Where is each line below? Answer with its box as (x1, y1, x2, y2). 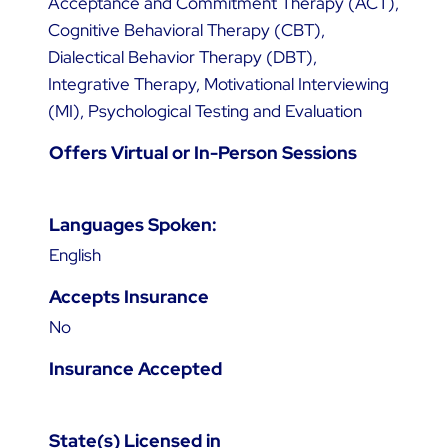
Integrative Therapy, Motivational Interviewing (47, 72, 389, 95)
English (48, 243, 101, 266)
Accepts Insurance (48, 284, 209, 308)
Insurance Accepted (48, 356, 222, 380)
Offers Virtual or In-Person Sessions (48, 140, 357, 164)
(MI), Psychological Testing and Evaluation (47, 99, 362, 122)
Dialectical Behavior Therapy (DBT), (47, 45, 317, 68)
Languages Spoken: (48, 212, 221, 236)
